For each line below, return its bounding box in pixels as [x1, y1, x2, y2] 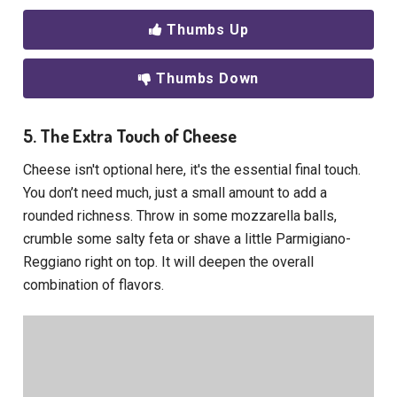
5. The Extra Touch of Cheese [23, 124, 237, 148]
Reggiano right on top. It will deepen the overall [23, 253, 315, 271]
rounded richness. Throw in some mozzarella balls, [23, 207, 338, 225]
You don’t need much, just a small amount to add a [23, 184, 328, 202]
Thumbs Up [167, 21, 249, 39]
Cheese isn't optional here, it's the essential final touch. [23, 161, 362, 179]
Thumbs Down [156, 70, 260, 88]
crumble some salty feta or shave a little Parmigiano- [23, 230, 352, 248]
